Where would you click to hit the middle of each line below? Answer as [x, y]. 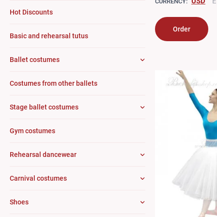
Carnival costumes [38, 178]
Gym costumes [32, 131]
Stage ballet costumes [44, 107]
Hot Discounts [31, 12]
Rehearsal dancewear [43, 155]
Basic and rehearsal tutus [49, 36]
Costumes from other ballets [54, 83]
